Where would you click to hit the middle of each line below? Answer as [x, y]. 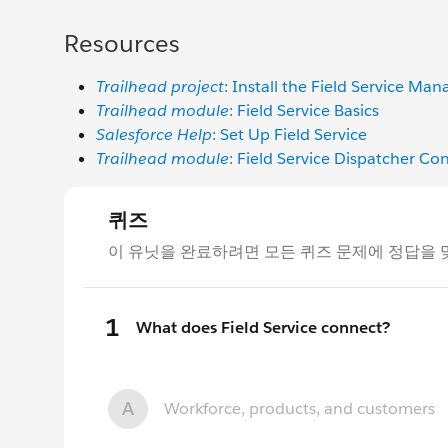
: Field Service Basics [304, 111]
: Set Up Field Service [289, 135]
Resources [122, 44]
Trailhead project [160, 87]
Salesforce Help [154, 135]
